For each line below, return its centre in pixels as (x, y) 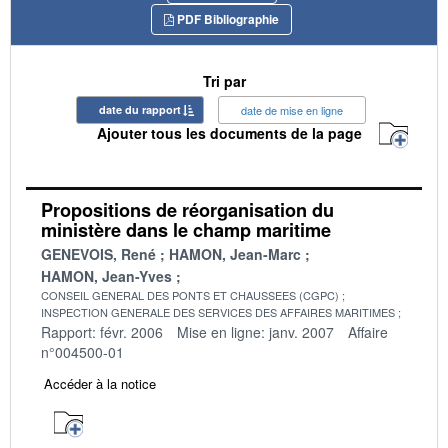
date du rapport (140, 109)
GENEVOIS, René (98, 253)
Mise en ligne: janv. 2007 (255, 331)
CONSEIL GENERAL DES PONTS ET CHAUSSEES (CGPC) (190, 294)
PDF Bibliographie (226, 18)
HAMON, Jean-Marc (235, 253)
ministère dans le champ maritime (186, 229)
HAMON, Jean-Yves (106, 275)
